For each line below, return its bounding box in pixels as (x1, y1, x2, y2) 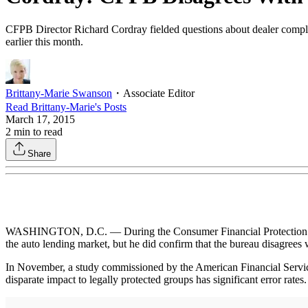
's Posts (95, 100, 126, 113)
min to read (11, 125, 63, 137)
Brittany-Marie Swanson (5, 87, 112, 99)
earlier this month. (5, 35, 83, 47)
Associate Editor (123, 87, 195, 99)
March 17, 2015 (5, 113, 75, 125)
